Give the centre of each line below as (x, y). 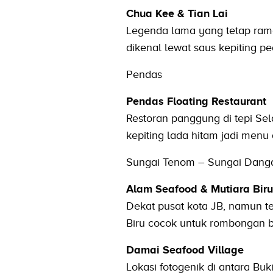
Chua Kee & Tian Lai (177, 13)
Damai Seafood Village (185, 250)
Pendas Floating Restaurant (196, 101)
